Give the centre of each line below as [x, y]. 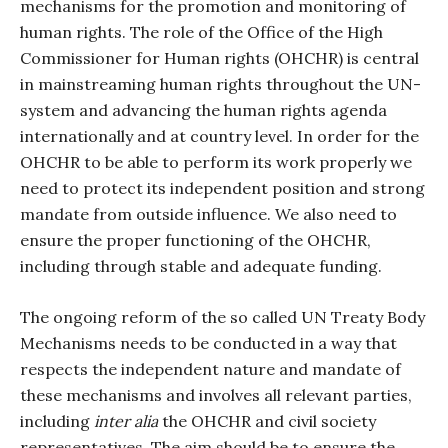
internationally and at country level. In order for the [219, 136]
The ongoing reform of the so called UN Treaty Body [222, 317]
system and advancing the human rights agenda [203, 110]
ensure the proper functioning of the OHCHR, [195, 240]
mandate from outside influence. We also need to [208, 214]
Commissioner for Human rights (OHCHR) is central [219, 58]
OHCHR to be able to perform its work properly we [216, 162]
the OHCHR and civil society [267, 421]
